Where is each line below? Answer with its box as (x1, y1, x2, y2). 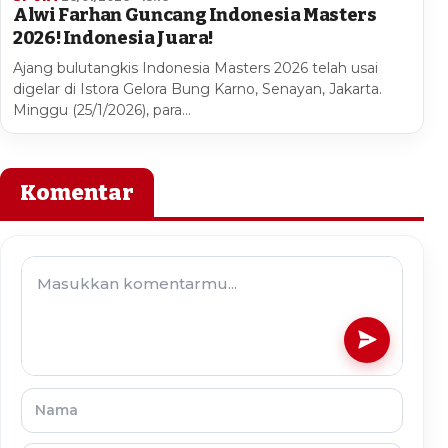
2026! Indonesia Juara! (13, 26, 214, 49)
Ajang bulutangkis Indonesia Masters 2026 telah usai (13, 58, 378, 77)
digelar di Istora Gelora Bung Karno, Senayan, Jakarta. (13, 79, 382, 98)
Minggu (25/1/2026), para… (13, 100, 191, 119)
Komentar (20, 178, 134, 206)
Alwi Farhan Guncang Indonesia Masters (13, 3, 377, 26)
